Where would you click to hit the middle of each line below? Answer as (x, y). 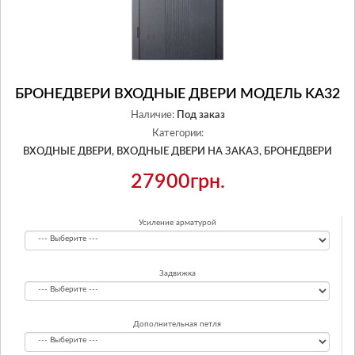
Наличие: (152, 115)
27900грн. (177, 182)
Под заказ (200, 115)
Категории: (177, 134)
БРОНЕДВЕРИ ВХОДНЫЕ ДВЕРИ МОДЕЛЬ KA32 (177, 94)
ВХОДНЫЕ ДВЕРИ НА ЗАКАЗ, (189, 152)
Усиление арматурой (177, 223)
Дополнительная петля (177, 324)
